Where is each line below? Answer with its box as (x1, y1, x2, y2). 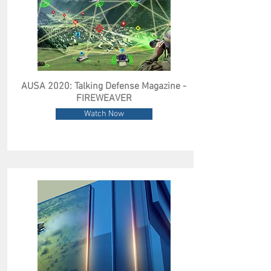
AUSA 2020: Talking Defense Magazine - (21, 80, 186, 93)
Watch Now (83, 109, 124, 119)
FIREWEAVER (76, 93, 132, 105)
